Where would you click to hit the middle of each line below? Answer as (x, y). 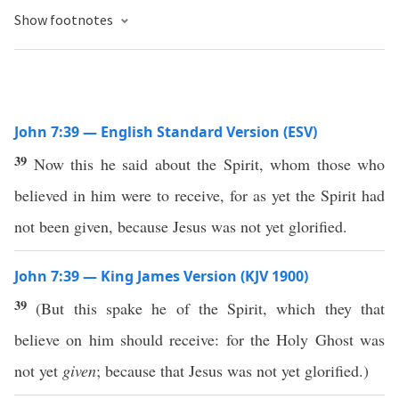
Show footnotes (65, 20)
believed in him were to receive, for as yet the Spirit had (199, 195)
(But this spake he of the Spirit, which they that (211, 308)
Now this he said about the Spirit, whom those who (209, 164)
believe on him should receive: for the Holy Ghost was (199, 339)
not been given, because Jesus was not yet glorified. (181, 226)
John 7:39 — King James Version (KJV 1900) (161, 276)
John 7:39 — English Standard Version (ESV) (166, 132)
